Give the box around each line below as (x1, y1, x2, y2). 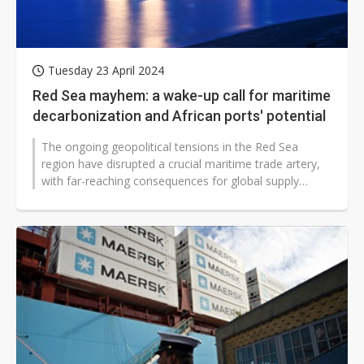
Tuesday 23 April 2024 (48, 63, 164, 79)
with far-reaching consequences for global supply (41, 173, 299, 189)
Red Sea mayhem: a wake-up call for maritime (32, 87, 331, 105)
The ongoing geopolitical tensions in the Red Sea (41, 139, 298, 155)
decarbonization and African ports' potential (32, 107, 326, 125)
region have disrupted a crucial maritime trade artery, (41, 156, 320, 172)
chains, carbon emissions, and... (41, 190, 207, 206)
